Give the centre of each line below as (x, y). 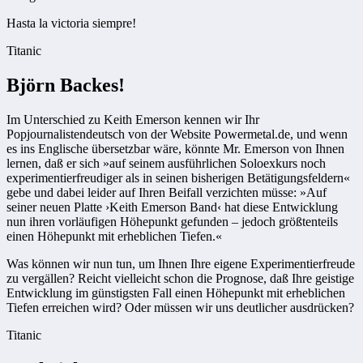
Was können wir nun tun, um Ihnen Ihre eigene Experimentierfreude (181, 264)
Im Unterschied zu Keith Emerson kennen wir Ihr (133, 120)
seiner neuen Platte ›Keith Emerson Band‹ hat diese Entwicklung (172, 207)
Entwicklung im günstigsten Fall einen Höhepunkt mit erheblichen (176, 293)
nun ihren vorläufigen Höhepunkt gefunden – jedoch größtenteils (172, 222)
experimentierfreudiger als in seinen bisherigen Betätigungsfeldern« (178, 178)
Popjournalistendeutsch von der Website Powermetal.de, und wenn (177, 135)
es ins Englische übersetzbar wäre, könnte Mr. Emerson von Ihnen (175, 149)
